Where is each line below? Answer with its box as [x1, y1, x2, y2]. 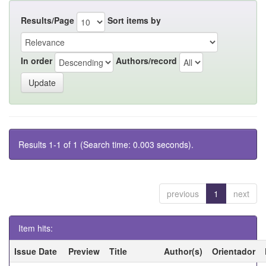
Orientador [212, 245, 255, 257]
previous [167, 187, 199, 199]
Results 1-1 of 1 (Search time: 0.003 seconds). [18, 138, 194, 150]
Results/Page [21, 14, 74, 27]
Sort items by [107, 14, 161, 27]
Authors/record [116, 55, 177, 67]
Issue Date [14, 245, 57, 257]
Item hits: [18, 221, 53, 234]
